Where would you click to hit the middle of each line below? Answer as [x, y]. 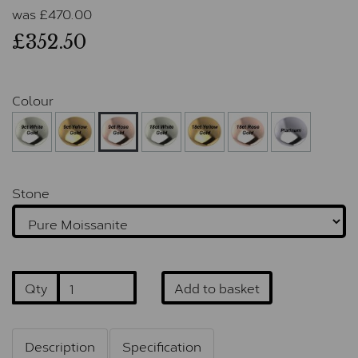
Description [60, 346]
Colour [33, 100]
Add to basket [217, 288]
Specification [162, 346]
